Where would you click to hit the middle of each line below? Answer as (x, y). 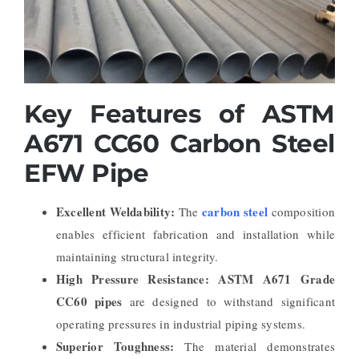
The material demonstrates (260, 346)
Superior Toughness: (120, 346)
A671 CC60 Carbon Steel (179, 143)
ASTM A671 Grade (277, 278)
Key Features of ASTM (179, 113)
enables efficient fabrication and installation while (196, 234)
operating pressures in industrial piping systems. (181, 323)
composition (302, 211)
